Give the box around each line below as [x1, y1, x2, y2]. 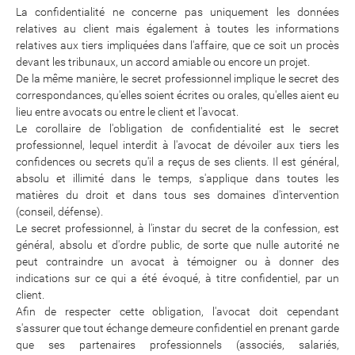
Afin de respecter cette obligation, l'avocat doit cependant [16, 304, 339, 318]
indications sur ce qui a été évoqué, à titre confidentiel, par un [16, 271, 339, 284]
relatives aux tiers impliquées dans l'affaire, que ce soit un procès [16, 38, 339, 52]
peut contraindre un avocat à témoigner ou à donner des [16, 254, 339, 268]
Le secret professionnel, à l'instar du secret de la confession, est [16, 221, 339, 235]
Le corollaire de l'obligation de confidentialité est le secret [16, 121, 339, 135]
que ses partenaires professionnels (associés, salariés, [16, 338, 339, 351]
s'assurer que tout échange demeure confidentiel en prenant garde [16, 321, 339, 334]
